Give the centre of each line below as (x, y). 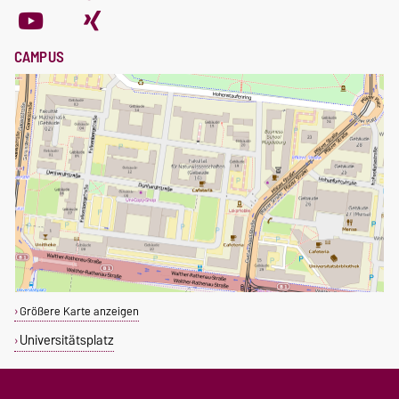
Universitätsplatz (66, 339)
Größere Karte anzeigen (79, 311)
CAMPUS (39, 57)
